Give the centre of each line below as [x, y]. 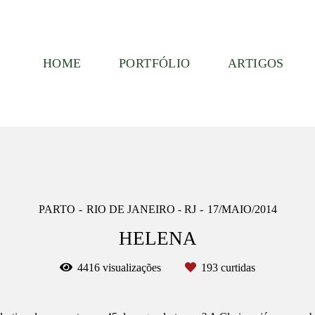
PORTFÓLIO [154, 64]
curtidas [237, 268]
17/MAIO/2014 [242, 210]
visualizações [132, 268]
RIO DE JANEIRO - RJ [141, 210]
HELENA [157, 239]
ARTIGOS [256, 64]
